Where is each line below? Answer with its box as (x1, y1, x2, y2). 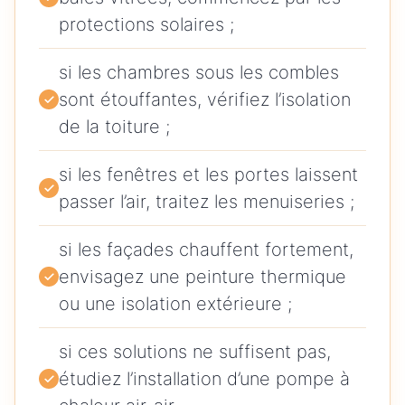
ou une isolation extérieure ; (59, 293, 292, 316)
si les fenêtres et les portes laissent (59, 164, 358, 186)
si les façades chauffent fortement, (59, 239, 353, 261)
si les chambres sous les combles (59, 61, 339, 84)
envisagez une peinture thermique (59, 266, 346, 288)
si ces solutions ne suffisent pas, (59, 341, 331, 363)
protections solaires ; (59, 14, 234, 36)
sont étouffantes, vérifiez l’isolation (59, 89, 351, 111)
